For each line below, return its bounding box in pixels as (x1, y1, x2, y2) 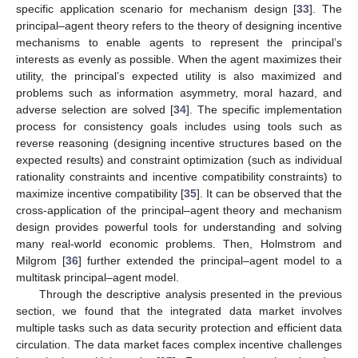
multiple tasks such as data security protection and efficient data (16, 320, 342, 334)
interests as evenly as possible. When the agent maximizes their (16, 52, 342, 66)
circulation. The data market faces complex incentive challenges (16, 337, 342, 351)
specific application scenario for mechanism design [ (16, 2, 297, 15)
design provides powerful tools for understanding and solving (16, 220, 342, 233)
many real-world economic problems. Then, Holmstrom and (16, 237, 342, 250)
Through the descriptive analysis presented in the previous (38, 287, 342, 300)
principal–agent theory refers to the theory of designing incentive (16, 18, 342, 32)
